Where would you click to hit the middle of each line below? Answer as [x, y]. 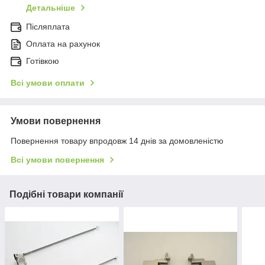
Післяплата [48, 27]
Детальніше [51, 8]
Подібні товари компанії [67, 195]
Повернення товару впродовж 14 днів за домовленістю [117, 141]
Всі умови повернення [57, 160]
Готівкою [43, 61]
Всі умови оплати [48, 83]
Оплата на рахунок [63, 44]
